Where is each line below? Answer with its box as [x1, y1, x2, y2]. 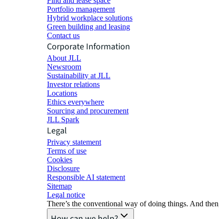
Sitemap [47, 181, 72, 190]
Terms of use [47, 146, 87, 155]
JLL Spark [47, 115, 79, 124]
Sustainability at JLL [47, 71, 110, 80]
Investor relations [47, 80, 100, 88]
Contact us [47, 31, 80, 40]
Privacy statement [47, 137, 101, 146]
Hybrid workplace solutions [47, 13, 132, 22]
